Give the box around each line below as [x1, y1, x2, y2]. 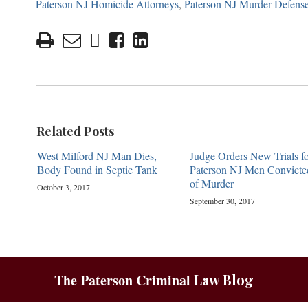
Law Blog [190, 269, 254, 289]
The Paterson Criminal [54, 269, 190, 290]
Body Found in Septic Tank [36, 162, 157, 177]
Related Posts [36, 122, 115, 140]
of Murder [189, 175, 234, 190]
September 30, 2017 [189, 195, 255, 206]
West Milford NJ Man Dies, [36, 148, 157, 163]
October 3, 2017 [36, 181, 90, 192]
